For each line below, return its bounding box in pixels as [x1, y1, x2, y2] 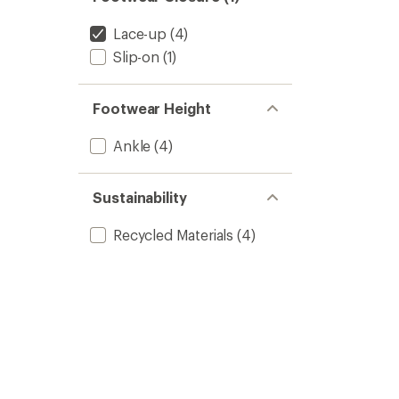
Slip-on [113, 48, 159, 65]
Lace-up [113, 25, 167, 42]
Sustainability [93, 189, 187, 206]
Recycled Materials [113, 226, 234, 243]
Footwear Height [93, 100, 211, 117]
